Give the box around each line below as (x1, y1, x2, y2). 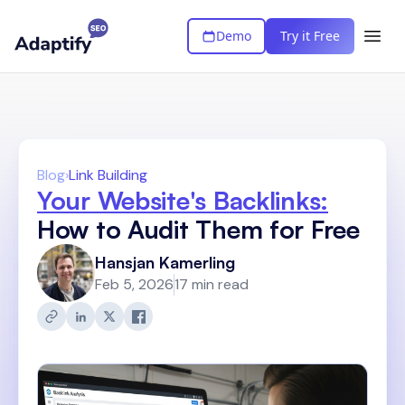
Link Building (69, 165, 147, 184)
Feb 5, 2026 (95, 274, 174, 294)
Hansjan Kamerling (95, 251, 235, 272)
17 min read (174, 274, 249, 294)
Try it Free (280, 27, 340, 44)
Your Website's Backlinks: (37, 184, 328, 216)
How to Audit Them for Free (37, 213, 360, 245)
